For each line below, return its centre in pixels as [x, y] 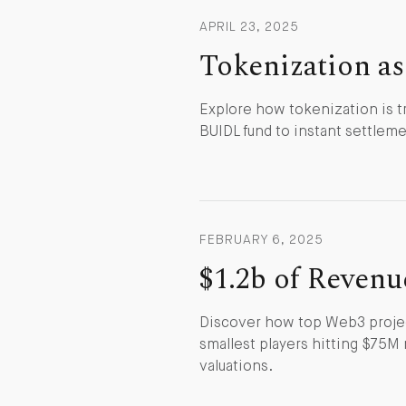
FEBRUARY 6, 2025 [261, 240]
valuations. [236, 367]
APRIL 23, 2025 [249, 27]
